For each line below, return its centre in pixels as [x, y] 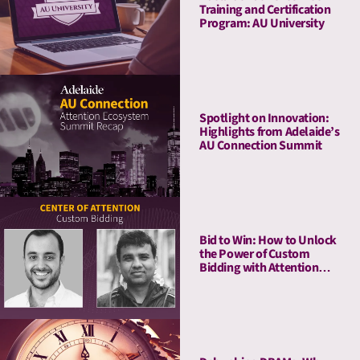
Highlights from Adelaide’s [270, 132]
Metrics [219, 282]
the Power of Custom [255, 254]
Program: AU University [262, 24]
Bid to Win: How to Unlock [268, 241]
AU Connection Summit [261, 146]
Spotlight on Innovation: [264, 119]
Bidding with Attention [259, 268]
